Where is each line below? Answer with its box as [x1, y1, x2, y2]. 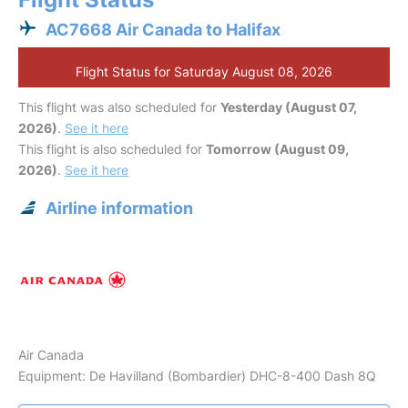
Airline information [46, 199, 193, 218]
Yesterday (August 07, [220, 99, 357, 115]
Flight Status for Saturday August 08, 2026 [76, 64, 332, 79]
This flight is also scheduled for [18, 141, 206, 157]
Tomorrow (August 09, [206, 141, 349, 157]
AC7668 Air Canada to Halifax [46, 20, 280, 39]
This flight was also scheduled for [18, 99, 220, 115]
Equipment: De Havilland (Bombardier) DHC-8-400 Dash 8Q [18, 368, 376, 383]
